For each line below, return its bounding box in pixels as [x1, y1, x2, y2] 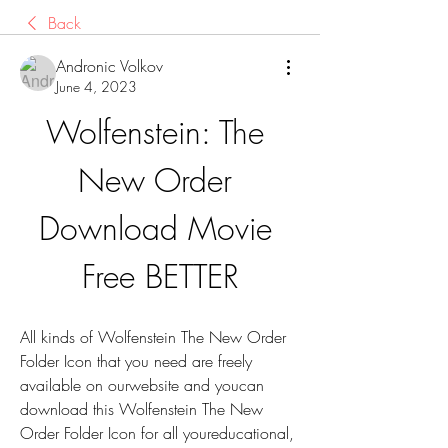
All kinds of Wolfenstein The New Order [20, 326, 286, 348]
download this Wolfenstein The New [20, 398, 263, 420]
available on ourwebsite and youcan [20, 374, 264, 396]
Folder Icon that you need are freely [20, 350, 252, 372]
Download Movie [38, 207, 272, 250]
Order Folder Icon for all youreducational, [20, 422, 294, 444]
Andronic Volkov [56, 55, 163, 77]
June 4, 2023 [56, 77, 137, 96]
